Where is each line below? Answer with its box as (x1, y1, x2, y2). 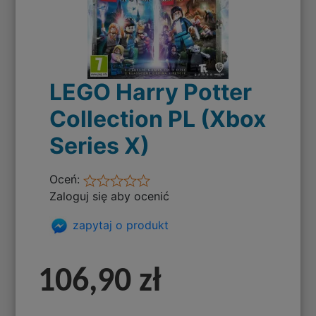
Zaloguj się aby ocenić (49, 189, 170, 204)
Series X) (49, 132, 150, 160)
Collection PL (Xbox (49, 105, 267, 133)
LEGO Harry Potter (49, 78, 253, 107)
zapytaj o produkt (69, 217, 169, 232)
